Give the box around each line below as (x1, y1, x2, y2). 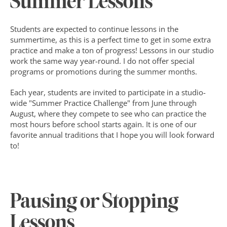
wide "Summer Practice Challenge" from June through (10, 98, 197, 108)
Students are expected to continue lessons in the (10, 24, 178, 34)
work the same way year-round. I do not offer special (10, 56, 195, 66)
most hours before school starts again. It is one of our (10, 119, 197, 129)
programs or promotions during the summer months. (10, 66, 197, 77)
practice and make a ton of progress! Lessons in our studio (10, 45, 214, 55)
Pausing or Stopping (10, 193, 178, 212)
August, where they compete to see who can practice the (10, 108, 206, 119)
